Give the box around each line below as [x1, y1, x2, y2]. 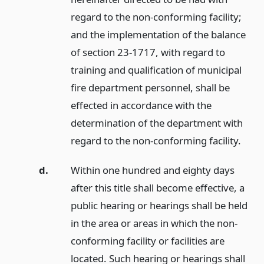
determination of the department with [70, 115, 243, 130]
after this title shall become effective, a [70, 181, 245, 195]
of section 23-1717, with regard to [70, 45, 225, 59]
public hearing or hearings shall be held [70, 199, 247, 213]
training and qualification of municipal [70, 62, 242, 77]
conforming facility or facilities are [70, 234, 225, 248]
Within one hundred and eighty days [70, 163, 235, 177]
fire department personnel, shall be [70, 80, 230, 94]
